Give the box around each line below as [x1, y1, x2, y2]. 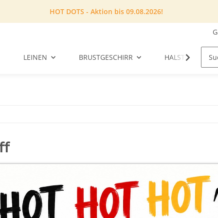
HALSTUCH [164, 53, 200, 62]
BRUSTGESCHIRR [79, 53, 133, 62]
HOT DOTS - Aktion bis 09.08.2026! [50, 7, 163, 16]
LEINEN [23, 53, 48, 62]
